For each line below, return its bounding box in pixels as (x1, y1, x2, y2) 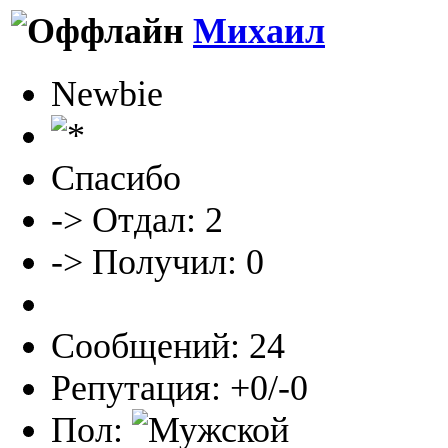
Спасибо (51, 158, 181, 199)
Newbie (51, 74, 163, 115)
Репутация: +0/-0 (51, 368, 308, 409)
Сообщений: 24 (51, 326, 285, 367)
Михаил (193, 11, 325, 52)
